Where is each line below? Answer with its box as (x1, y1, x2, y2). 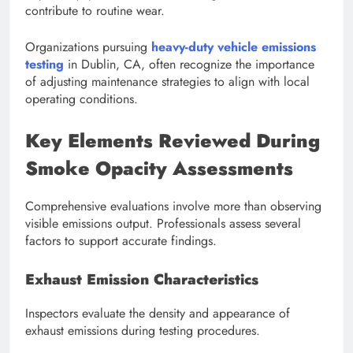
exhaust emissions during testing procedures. (25, 321, 260, 340)
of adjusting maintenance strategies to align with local (25, 72, 310, 91)
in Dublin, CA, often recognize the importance (68, 55, 314, 74)
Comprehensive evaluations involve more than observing (25, 197, 321, 216)
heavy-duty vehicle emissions (151, 38, 316, 57)
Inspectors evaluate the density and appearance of (25, 304, 290, 323)
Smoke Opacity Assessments (25, 154, 293, 183)
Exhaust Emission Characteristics (25, 269, 258, 291)
